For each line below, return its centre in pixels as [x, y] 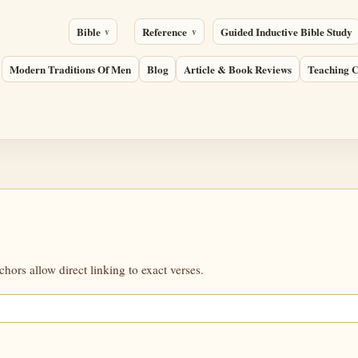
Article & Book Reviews [238, 70]
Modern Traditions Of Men [70, 70]
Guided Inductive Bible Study [286, 32]
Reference [165, 32]
